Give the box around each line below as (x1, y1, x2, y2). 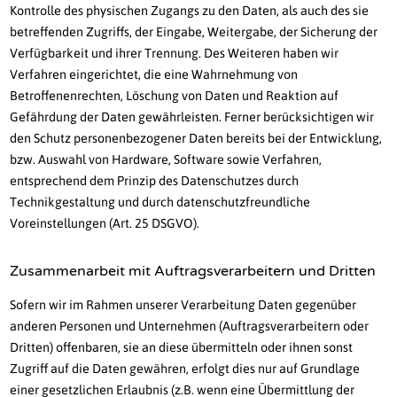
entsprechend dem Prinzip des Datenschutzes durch (10, 174, 300, 189)
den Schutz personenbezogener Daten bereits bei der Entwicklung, (10, 131, 383, 146)
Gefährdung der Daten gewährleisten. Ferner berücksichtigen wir (10, 110, 375, 125)
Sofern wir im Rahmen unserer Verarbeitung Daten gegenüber (10, 298, 357, 313)
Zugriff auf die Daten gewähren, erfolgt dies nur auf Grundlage (10, 362, 361, 377)
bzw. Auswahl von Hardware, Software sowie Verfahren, (10, 152, 323, 167)
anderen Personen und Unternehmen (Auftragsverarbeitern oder (10, 319, 370, 334)
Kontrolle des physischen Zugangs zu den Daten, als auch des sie (10, 4, 370, 19)
